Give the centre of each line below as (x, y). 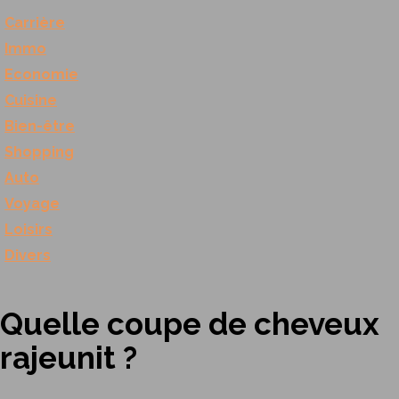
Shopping (39, 152)
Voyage (32, 204)
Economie (41, 74)
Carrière (35, 23)
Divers (28, 255)
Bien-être (40, 126)
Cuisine (31, 100)
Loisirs (28, 229)
